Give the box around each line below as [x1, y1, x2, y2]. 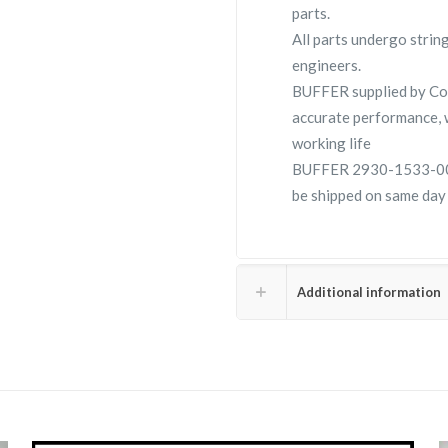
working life [292, 134, 372, 152]
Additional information [297, 284, 441, 300]
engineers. [292, 56, 362, 74]
